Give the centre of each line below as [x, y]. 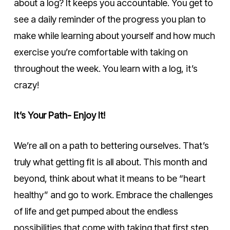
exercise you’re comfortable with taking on [101, 52]
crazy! [26, 85]
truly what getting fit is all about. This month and [110, 162]
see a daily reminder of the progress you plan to [110, 19]
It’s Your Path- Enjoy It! [59, 115]
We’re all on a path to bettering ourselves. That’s [111, 145]
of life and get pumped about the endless [96, 211]
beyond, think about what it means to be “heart [109, 178]
